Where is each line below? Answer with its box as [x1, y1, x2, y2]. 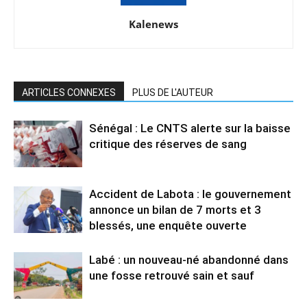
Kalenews [129, 16, 178, 31]
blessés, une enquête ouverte [89, 218, 247, 232]
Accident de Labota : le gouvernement [89, 186, 291, 201]
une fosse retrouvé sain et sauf [89, 268, 254, 282]
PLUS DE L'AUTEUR [132, 86, 213, 98]
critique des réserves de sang [89, 136, 247, 151]
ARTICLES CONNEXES [22, 86, 116, 98]
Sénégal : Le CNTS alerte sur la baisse [89, 121, 291, 135]
